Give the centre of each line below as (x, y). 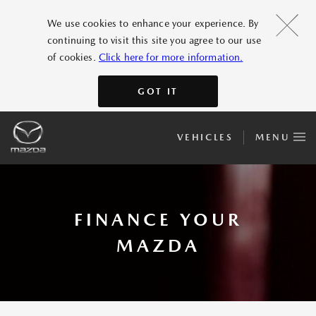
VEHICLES (205, 137)
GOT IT (158, 91)
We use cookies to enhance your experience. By (153, 23)
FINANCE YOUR (158, 220)
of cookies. (73, 57)
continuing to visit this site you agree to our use (154, 40)
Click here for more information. (171, 57)
